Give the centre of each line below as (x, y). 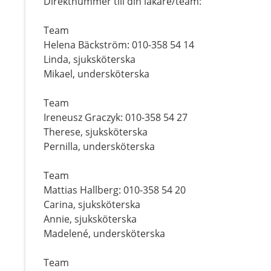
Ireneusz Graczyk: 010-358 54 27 (116, 117)
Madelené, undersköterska (104, 233)
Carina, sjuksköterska (92, 204)
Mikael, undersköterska (96, 74)
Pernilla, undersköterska (99, 146)
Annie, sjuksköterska (90, 219)
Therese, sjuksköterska (96, 132)
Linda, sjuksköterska (90, 59)
